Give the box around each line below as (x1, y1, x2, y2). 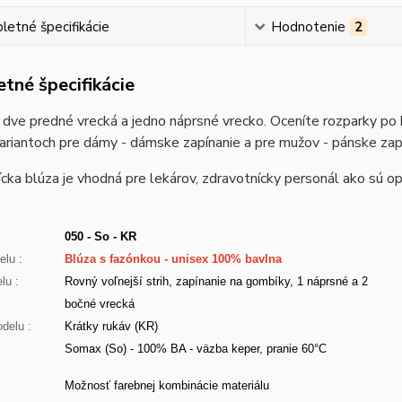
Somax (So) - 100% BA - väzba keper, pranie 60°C (64, 342, 330, 355)
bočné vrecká (64, 297, 135, 310)
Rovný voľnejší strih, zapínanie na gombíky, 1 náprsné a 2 (64, 275, 368, 288)
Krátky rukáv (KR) (64, 319, 158, 333)
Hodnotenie (271, 18, 346, 36)
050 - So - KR (64, 230, 136, 243)
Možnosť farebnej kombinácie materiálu (64, 379, 269, 392)
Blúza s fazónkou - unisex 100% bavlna (64, 252, 282, 266)
